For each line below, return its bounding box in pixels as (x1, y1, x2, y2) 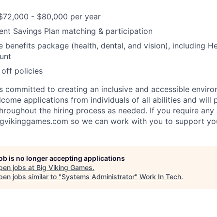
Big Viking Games (36, 163, 93, 171)
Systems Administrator (62, 172, 135, 181)
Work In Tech (139, 172, 181, 181)
